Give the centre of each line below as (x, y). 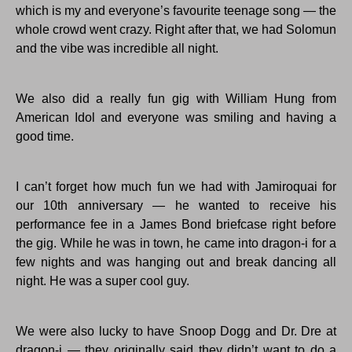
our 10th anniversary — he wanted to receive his (176, 206)
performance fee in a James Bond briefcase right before (176, 225)
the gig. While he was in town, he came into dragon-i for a (176, 244)
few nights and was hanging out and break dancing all (176, 262)
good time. (45, 137)
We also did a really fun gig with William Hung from (176, 99)
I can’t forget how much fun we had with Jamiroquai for (176, 187)
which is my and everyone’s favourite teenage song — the (176, 11)
